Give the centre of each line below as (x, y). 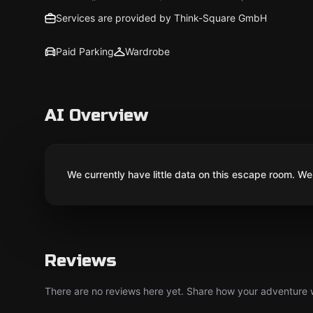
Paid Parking (85, 51)
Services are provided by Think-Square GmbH (161, 18)
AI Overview (96, 116)
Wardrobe (147, 51)
